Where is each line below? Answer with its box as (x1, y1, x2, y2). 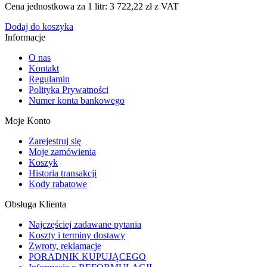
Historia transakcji (29, 167, 97, 178)
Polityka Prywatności (29, 84, 108, 95)
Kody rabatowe (29, 178, 87, 189)
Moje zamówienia (29, 146, 96, 157)
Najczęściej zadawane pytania (29, 219, 141, 229)
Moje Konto (5, 115, 51, 126)
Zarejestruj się (29, 135, 81, 146)
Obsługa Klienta (5, 198, 66, 209)
